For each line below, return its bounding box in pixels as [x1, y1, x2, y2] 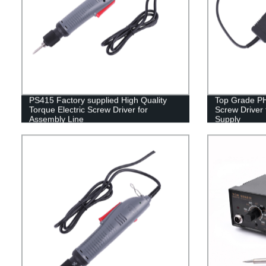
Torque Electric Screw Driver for [28, 104, 148, 115]
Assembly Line [28, 114, 84, 124]
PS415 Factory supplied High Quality [28, 95, 167, 105]
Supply [214, 114, 240, 124]
